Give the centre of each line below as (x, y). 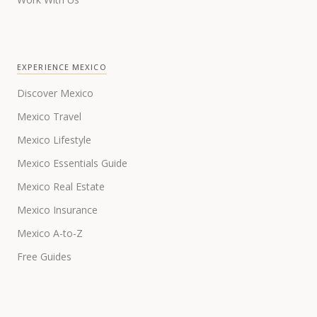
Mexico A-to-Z (50, 233)
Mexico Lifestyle (54, 139)
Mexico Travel (49, 116)
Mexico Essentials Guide (72, 163)
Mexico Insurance (57, 209)
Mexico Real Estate (61, 186)
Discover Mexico (55, 93)
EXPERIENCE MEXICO (62, 67)
